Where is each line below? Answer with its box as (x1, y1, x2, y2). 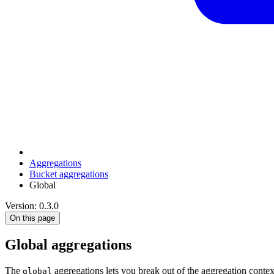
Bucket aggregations (29, 168, 108, 179)
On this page (10, 213, 55, 223)
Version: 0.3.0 (5, 200, 59, 211)
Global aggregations (5, 236, 131, 253)
